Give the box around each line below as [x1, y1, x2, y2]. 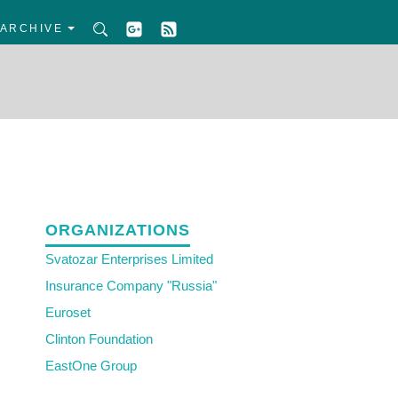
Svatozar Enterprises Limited [45, 251, 213, 267]
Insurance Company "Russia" [45, 278, 217, 293]
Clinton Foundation [45, 331, 153, 346]
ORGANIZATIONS [45, 221, 190, 239]
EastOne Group [45, 358, 137, 373]
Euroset [45, 305, 91, 320]
